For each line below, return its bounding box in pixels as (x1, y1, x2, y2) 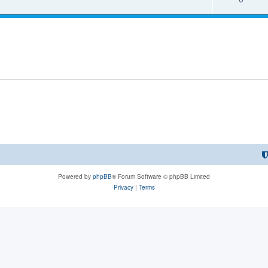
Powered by (58, 172, 93, 181)
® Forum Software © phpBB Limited (112, 172, 210, 181)
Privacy (113, 182, 133, 191)
